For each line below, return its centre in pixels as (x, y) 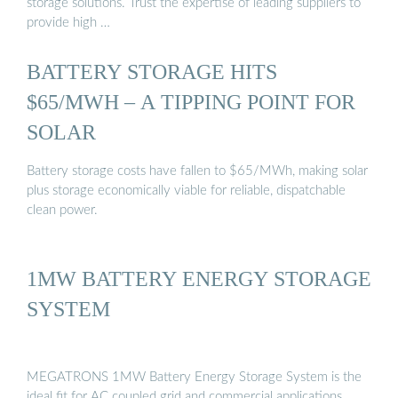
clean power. (62, 210)
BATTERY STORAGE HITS (152, 72)
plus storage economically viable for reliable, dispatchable (186, 190)
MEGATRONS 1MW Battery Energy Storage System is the (194, 378)
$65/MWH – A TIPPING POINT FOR (191, 102)
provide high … (68, 23)
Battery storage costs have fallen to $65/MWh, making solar (197, 171)
